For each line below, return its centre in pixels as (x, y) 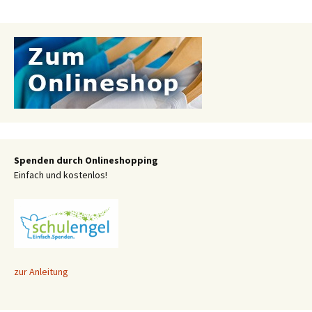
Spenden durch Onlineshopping (86, 160)
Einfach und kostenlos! (61, 174)
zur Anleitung (41, 271)
